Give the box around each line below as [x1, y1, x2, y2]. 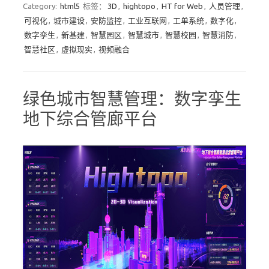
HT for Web [162, 2, 203, 10]
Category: [23, 2, 59, 10]
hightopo [123, 2, 156, 10]
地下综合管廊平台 [23, 109, 157, 128]
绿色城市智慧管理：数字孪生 [23, 89, 241, 108]
